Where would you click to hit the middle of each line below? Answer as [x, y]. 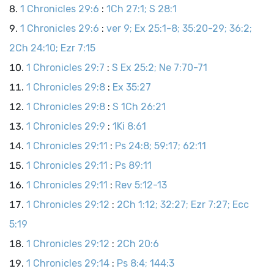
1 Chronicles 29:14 [68, 263]
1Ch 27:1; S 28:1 [142, 9]
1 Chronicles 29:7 [65, 68]
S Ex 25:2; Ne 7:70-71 [160, 68]
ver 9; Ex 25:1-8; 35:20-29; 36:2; [179, 28]
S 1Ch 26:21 [139, 107]
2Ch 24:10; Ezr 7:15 [52, 48]
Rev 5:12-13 [141, 185]
